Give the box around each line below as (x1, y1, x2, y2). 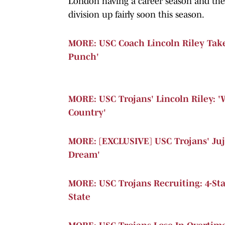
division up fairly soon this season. (68, 9, 204, 20)
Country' (68, 107, 106, 118)
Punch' (68, 51, 99, 62)
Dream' (68, 149, 100, 160)
